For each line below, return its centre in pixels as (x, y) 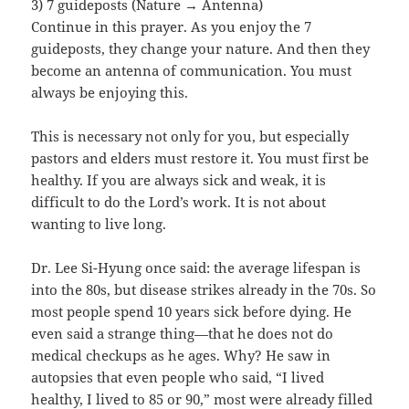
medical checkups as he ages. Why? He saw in (181, 356)
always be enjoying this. (110, 93)
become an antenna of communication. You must (192, 71)
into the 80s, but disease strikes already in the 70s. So (204, 290)
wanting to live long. (99, 224)
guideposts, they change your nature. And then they (201, 49)
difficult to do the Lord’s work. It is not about (179, 202)
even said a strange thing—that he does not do (183, 334)
